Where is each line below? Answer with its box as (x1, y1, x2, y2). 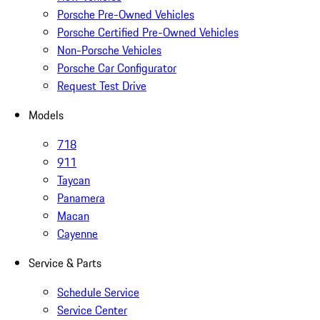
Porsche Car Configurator (57, 59, 176, 77)
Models (29, 106, 64, 124)
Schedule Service (57, 284, 139, 301)
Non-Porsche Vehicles (57, 41, 161, 59)
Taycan (57, 171, 90, 189)
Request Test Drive (57, 77, 146, 95)
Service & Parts (29, 254, 101, 272)
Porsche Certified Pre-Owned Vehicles (57, 24, 239, 41)
